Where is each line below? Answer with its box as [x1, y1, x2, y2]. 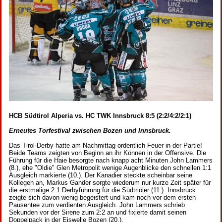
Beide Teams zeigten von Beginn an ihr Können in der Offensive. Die [9, 149, 206, 157]
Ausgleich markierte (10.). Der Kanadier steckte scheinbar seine [9, 171, 192, 179]
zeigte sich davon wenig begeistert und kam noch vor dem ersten [9, 194, 196, 202]
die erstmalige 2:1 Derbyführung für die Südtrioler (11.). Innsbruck [9, 186, 196, 194]
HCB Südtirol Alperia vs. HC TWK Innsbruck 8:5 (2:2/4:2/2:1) [9, 112, 191, 120]
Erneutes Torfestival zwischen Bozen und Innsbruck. [9, 127, 171, 135]
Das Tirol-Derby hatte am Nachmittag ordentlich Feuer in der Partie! [9, 142, 202, 150]
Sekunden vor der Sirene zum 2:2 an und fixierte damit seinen [9, 209, 186, 217]
